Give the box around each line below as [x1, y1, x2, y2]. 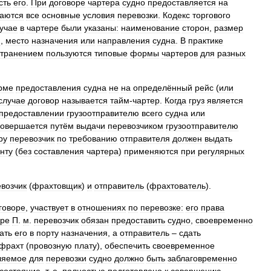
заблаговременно [168, 253, 237, 263]
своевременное [152, 241, 215, 250]
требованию [69, 134, 117, 143]
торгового [192, 10, 230, 20]
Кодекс [163, 10, 190, 20]
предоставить [111, 215, 165, 225]
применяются [124, 146, 178, 156]
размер [214, 23, 243, 33]
